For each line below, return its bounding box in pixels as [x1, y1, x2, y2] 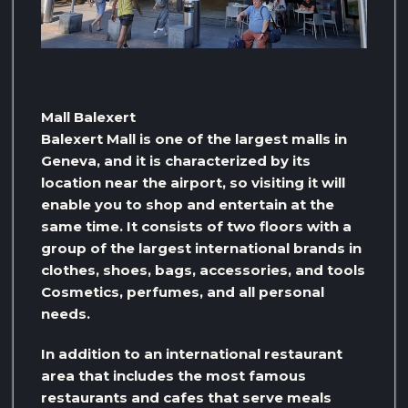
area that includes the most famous [41, 366, 306, 384]
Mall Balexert [41, 107, 136, 126]
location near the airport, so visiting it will [41, 173, 345, 191]
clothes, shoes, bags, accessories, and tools [41, 260, 365, 279]
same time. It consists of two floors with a [41, 217, 352, 235]
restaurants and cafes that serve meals [41, 388, 331, 406]
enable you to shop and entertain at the [41, 195, 334, 213]
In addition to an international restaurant [41, 344, 342, 362]
